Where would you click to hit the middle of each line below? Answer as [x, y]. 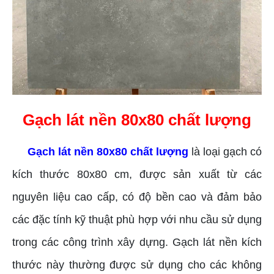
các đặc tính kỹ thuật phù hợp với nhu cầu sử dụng [137, 219]
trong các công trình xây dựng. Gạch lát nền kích [137, 242]
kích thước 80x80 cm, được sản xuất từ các [137, 174]
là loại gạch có [225, 151]
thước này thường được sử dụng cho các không [137, 265]
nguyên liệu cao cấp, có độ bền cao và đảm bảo [137, 197]
